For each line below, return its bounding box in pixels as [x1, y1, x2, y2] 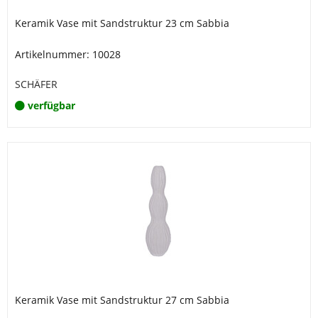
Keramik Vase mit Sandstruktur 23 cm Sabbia [15, 16, 229, 30]
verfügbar [28, 99, 75, 112]
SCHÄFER [15, 77, 57, 91]
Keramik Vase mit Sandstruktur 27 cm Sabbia [15, 293, 229, 307]
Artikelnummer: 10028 [15, 48, 121, 61]
